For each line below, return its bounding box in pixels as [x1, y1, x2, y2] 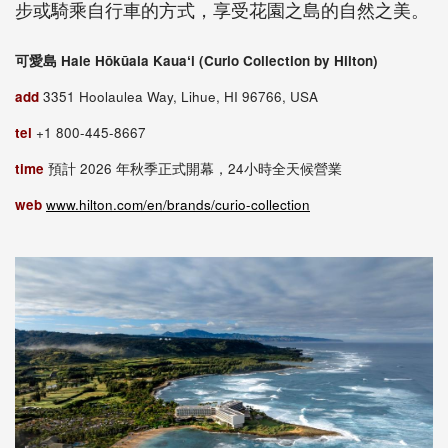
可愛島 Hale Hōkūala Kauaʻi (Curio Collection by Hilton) [15, 51, 378, 71]
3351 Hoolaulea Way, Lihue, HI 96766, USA [43, 87, 318, 107]
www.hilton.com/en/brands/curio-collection [46, 195, 310, 215]
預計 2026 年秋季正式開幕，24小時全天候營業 [48, 159, 342, 179]
